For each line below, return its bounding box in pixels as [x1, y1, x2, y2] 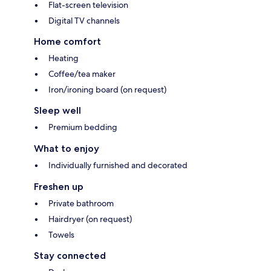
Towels [48, 229, 74, 241]
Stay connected [34, 250, 106, 262]
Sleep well [34, 105, 81, 117]
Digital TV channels [48, 15, 120, 27]
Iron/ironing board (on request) [48, 84, 166, 96]
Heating [48, 53, 79, 64]
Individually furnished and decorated [48, 160, 188, 171]
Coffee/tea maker [48, 68, 116, 80]
